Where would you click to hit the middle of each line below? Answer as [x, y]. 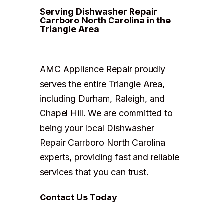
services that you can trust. [94, 172]
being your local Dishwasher [97, 128]
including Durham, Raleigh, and [102, 99]
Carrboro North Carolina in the [105, 21]
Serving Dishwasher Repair [98, 12]
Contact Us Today [78, 197]
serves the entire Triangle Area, [102, 84]
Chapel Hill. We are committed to [106, 113]
